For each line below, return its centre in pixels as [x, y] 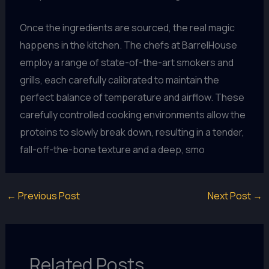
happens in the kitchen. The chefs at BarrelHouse [128, 45]
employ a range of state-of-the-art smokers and [126, 63]
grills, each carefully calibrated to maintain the [119, 80]
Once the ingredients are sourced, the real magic [127, 28]
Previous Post [48, 196]
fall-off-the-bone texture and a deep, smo [112, 150]
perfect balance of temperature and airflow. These [132, 98]
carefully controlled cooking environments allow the [132, 115]
